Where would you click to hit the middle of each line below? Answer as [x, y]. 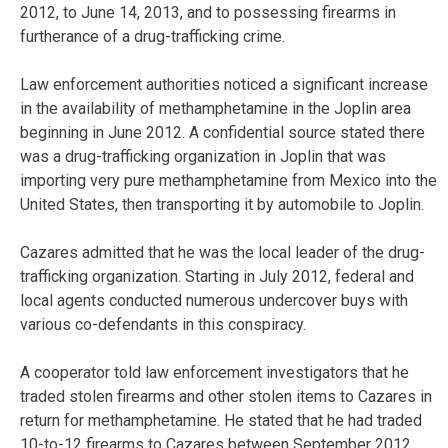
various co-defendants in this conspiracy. [163, 324]
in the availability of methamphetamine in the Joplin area [215, 108]
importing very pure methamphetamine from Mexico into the [228, 180]
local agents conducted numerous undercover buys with [214, 300]
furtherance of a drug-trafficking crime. [152, 36]
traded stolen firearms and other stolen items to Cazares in [226, 396]
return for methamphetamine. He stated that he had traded [221, 420]
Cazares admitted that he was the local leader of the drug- [222, 252]
